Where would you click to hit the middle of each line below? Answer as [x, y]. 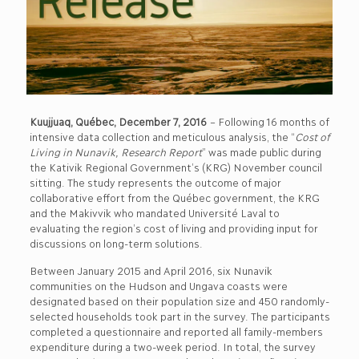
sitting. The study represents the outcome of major [155, 182]
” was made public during [261, 151]
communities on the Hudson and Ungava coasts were [158, 285]
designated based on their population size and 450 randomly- [179, 300]
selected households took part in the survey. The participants [179, 315]
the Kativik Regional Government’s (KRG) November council [175, 166]
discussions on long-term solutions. [116, 242]
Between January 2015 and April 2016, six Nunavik [150, 270]
